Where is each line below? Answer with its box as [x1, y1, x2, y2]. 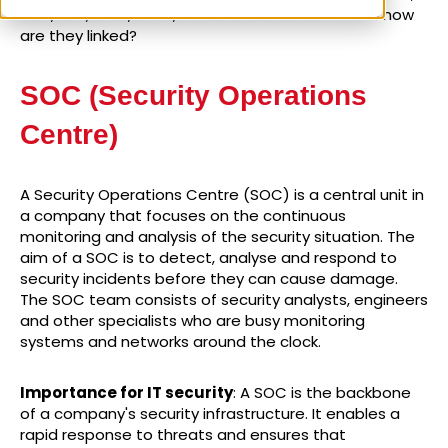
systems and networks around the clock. [20, 331, 321, 353]
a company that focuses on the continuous [20, 205, 346, 227]
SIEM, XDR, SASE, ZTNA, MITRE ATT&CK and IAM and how [20, 4, 414, 26]
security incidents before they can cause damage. [20, 268, 398, 290]
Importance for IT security [20, 382, 233, 404]
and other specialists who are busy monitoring [20, 310, 365, 332]
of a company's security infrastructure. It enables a [20, 403, 400, 425]
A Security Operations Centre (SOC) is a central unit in [20, 184, 424, 206]
